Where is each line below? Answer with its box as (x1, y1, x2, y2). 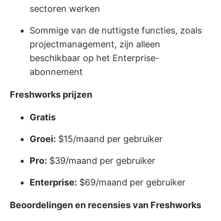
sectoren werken (30, 3, 100, 14)
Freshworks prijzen (10, 89, 92, 100)
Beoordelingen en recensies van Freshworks (10, 199, 201, 210)
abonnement (30, 66, 83, 77)
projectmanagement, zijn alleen (30, 38, 160, 49)
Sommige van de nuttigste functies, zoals (30, 25, 202, 36)
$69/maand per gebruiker (77, 177, 185, 187)
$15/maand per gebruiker (56, 133, 163, 144)
